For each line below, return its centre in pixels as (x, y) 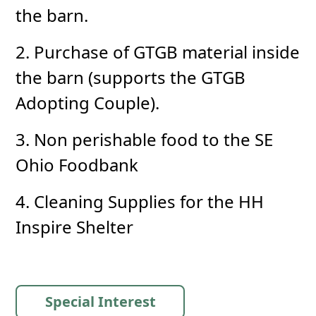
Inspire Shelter (75, 227)
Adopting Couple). (88, 103)
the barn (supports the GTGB (131, 78)
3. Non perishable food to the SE (145, 140)
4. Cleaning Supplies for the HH (140, 202)
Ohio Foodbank (77, 165)
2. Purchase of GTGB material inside (158, 52)
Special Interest (100, 302)
